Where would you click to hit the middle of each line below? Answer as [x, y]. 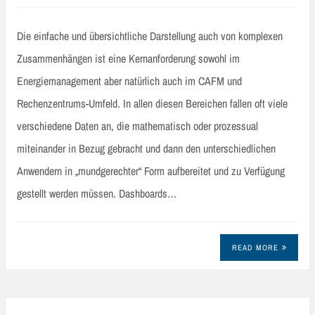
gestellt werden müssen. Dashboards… [97, 194]
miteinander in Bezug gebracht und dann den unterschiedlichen [146, 149]
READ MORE [255, 247]
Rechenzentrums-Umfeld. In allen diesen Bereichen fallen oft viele [152, 104]
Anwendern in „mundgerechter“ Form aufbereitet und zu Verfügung [151, 171]
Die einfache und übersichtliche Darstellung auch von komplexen [150, 36]
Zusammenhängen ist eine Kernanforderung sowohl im [128, 59]
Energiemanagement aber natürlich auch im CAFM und [129, 81]
